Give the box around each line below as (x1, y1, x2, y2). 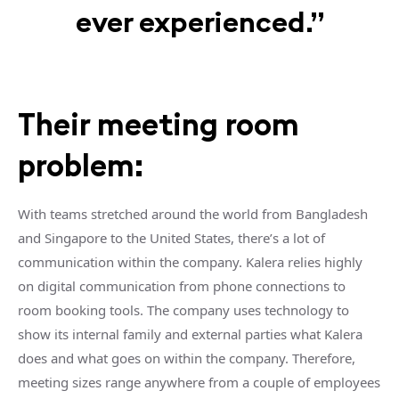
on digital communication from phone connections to (18, 277, 346, 295)
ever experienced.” (75, 4, 324, 40)
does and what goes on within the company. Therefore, (18, 349, 355, 367)
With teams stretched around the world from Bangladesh (18, 205, 368, 223)
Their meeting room (18, 105, 299, 143)
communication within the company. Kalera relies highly (18, 253, 362, 271)
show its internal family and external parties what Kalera (18, 325, 362, 343)
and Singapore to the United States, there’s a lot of (18, 229, 325, 247)
